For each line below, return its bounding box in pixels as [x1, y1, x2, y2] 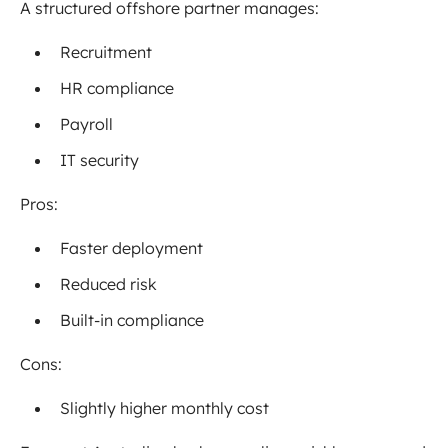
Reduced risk [60, 274, 157, 295]
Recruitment [60, 42, 152, 63]
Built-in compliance [60, 310, 204, 331]
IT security [60, 150, 139, 171]
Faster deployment [60, 238, 203, 259]
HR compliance [60, 78, 174, 99]
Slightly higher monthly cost [60, 398, 269, 419]
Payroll [60, 114, 113, 135]
